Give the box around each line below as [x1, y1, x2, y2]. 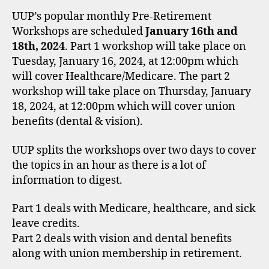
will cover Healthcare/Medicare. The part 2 [12, 70, 230, 83]
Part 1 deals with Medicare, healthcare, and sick [12, 202, 256, 216]
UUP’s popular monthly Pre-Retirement [12, 10, 211, 23]
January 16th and [145, 25, 238, 38]
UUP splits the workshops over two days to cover [12, 143, 256, 157]
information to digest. [12, 173, 122, 187]
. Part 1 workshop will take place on [65, 40, 246, 53]
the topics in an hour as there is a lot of [12, 158, 206, 172]
